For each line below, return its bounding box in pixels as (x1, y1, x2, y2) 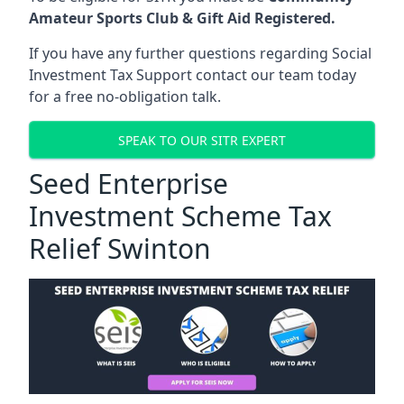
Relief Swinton (29, 230, 211, 267)
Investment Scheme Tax (29, 197, 332, 234)
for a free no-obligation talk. (29, 87, 221, 106)
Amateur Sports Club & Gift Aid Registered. (29, 8, 335, 28)
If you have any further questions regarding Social (29, 43, 372, 63)
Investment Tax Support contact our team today (29, 65, 356, 85)
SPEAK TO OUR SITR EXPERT (118, 131, 286, 149)
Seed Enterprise (29, 165, 228, 202)
